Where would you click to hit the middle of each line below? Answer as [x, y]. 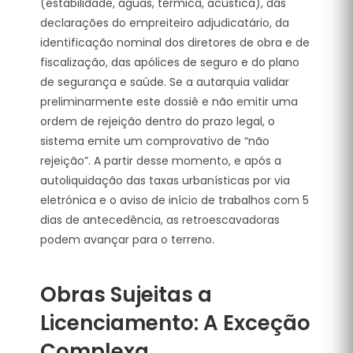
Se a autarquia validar [228, 82]
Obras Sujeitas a [126, 294]
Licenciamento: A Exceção [175, 323]
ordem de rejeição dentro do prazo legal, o [158, 121]
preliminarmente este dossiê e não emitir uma [169, 101]
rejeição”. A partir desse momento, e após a [161, 160]
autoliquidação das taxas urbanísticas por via [165, 180]
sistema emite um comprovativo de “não [155, 141]
